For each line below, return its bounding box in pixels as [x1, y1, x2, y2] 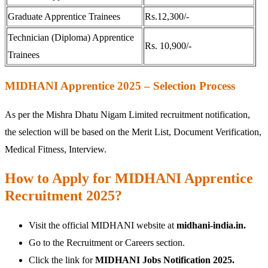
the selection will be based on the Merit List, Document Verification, [5, 127, 261, 138]
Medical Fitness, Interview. [5, 144, 106, 155]
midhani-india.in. [176, 220, 246, 230]
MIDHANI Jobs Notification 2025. [95, 255, 234, 265]
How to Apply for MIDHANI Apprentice [5, 170, 253, 187]
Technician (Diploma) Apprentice [8, 32, 134, 42]
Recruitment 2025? [5, 188, 122, 204]
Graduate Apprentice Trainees [8, 11, 120, 22]
